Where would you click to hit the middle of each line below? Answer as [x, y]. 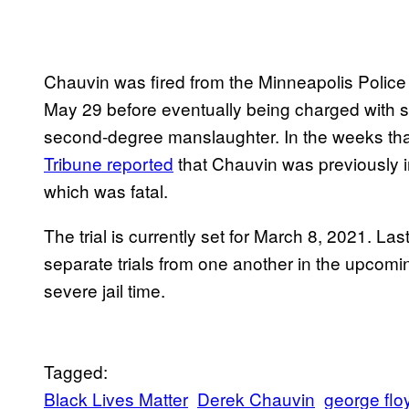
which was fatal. [108, 191]
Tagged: [76, 372]
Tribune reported [109, 163]
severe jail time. [105, 290]
